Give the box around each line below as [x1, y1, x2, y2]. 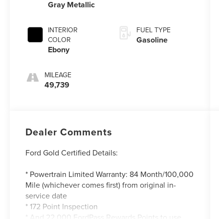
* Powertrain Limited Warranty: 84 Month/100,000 [25, 168, 194, 179]
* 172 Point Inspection [25, 200, 98, 212]
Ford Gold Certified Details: [25, 147, 118, 158]
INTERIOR [48, 24, 78, 35]
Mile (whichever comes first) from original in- [25, 179, 176, 190]
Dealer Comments [25, 124, 113, 139]
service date [25, 190, 67, 201]
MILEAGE [44, 69, 72, 80]
